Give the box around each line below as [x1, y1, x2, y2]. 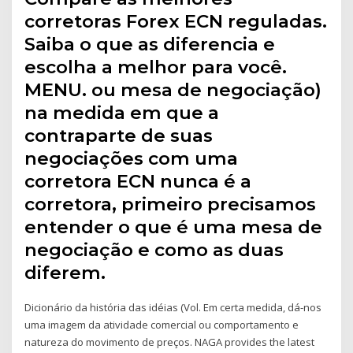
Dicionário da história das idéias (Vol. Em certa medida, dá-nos [24, 300, 322, 315]
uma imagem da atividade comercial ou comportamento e [24, 318, 299, 333]
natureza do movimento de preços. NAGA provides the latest [24, 335, 315, 350]
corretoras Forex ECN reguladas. [24, 10, 328, 33]
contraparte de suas [24, 124, 214, 147]
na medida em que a [24, 102, 220, 124]
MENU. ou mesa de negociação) [24, 79, 322, 102]
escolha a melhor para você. [24, 56, 288, 79]
